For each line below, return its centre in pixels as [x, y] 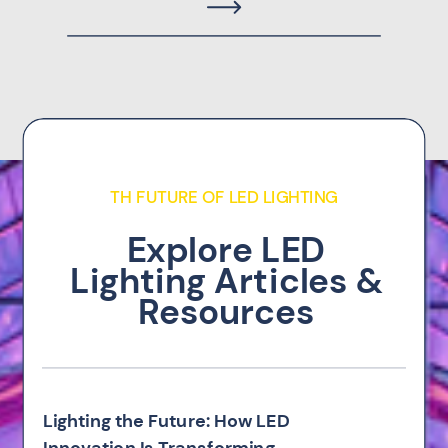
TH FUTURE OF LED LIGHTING [224, 197]
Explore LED [226, 249]
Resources [226, 311]
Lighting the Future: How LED [166, 420]
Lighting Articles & [226, 280]
